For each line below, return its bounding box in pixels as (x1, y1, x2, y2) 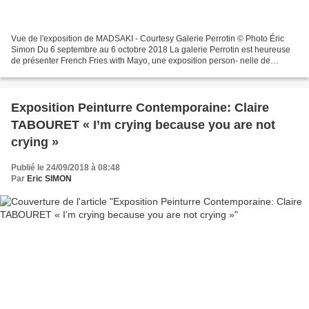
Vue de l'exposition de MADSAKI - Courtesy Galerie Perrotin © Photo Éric (11, 34, 284, 44)
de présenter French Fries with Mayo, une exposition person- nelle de (11, 56, 270, 66)
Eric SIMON (27, 174, 72, 184)
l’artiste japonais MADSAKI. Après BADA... (11, 67, 169, 77)
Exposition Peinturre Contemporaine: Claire (11, 101, 269, 115)
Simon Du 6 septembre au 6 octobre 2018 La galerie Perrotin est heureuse (11, 45, 290, 55)
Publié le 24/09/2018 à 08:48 (11, 163, 120, 173)
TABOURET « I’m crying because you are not (11, 118, 275, 132)
